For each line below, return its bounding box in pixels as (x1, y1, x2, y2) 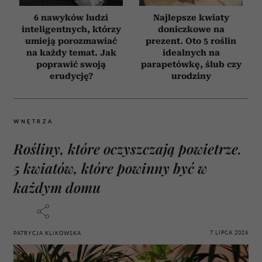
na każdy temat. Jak (26, 48, 116, 58)
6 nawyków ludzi (34, 13, 108, 23)
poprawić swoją (36, 60, 106, 70)
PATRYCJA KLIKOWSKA (13, 230, 81, 237)
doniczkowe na (157, 25, 225, 35)
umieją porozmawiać (25, 36, 117, 46)
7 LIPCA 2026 (210, 229, 249, 236)
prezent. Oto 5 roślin (146, 36, 236, 46)
